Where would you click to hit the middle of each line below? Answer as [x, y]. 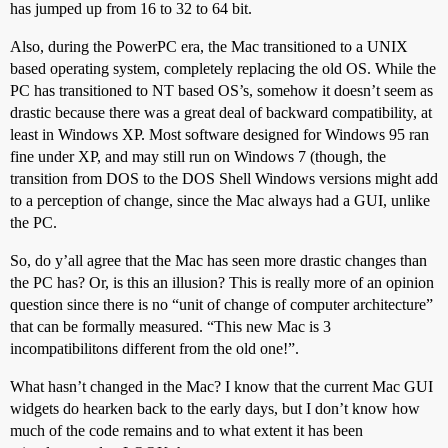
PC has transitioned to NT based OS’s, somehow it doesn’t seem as [221, 90]
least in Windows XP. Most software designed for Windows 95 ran [219, 134]
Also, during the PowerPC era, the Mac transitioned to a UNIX [209, 46]
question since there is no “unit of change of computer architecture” [221, 304]
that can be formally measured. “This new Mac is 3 [170, 326]
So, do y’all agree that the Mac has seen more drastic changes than [218, 260]
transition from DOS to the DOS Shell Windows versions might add [224, 178]
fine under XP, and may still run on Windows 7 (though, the [198, 156]
